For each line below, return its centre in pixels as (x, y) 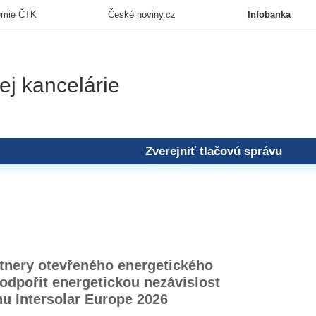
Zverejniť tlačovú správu (214, 151)
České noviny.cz (142, 14)
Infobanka (269, 14)
